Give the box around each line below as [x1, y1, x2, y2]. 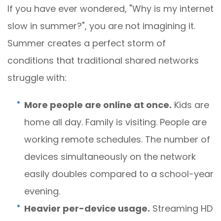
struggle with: [7, 72, 67, 84]
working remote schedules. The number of [24, 133, 210, 146]
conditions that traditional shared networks [7, 54, 199, 67]
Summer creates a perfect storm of [7, 37, 166, 49]
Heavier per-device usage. [24, 202, 150, 215]
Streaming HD [150, 202, 213, 215]
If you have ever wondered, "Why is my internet [7, 2, 214, 15]
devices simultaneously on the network [24, 150, 196, 163]
